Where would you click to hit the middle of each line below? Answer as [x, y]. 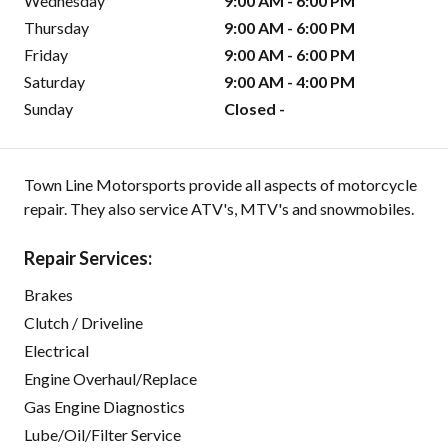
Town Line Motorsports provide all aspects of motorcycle [220, 185]
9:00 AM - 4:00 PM [289, 82]
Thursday [56, 28]
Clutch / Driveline [83, 323]
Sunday [48, 109]
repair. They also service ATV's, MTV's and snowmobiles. [219, 209]
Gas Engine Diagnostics [104, 407]
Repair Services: [88, 258]
